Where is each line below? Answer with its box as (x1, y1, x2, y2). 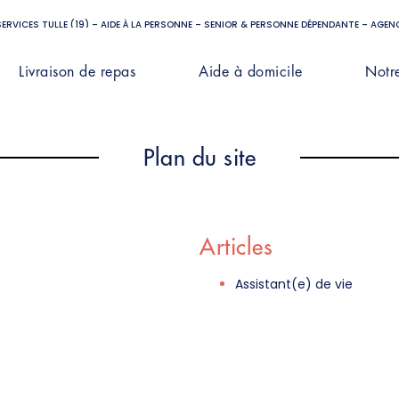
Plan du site (143, 146, 256, 169)
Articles (199, 235, 273, 258)
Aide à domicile (199, 64, 303, 79)
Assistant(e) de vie (235, 274, 353, 293)
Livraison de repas (19, 64, 136, 79)
